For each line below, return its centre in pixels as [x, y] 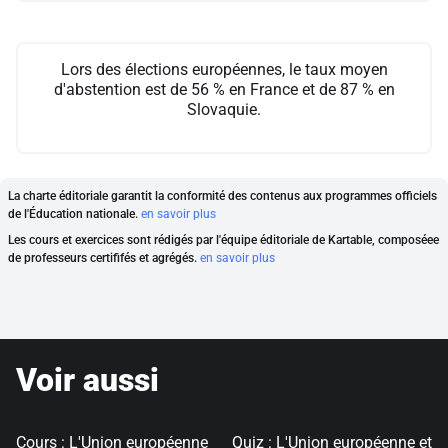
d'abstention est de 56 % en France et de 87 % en [224, 89]
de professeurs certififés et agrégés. [104, 258]
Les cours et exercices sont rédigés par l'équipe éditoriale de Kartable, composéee [223, 240]
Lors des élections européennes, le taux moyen [224, 69]
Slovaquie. [224, 109]
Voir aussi [87, 380]
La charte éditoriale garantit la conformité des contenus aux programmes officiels [222, 196]
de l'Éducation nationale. [74, 214]
